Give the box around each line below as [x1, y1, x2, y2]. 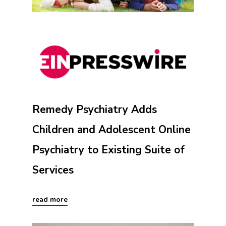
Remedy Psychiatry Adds [32, 102, 157, 117]
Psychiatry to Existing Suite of [32, 142, 185, 157]
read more [32, 194, 68, 204]
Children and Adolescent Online [32, 122, 191, 137]
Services [32, 162, 74, 177]
